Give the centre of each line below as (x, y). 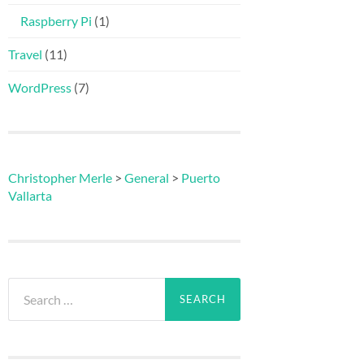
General (147, 178)
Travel (25, 54)
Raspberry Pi (56, 21)
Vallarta (30, 196)
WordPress (40, 88)
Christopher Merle (60, 178)
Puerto (201, 178)
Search (26, 285)
